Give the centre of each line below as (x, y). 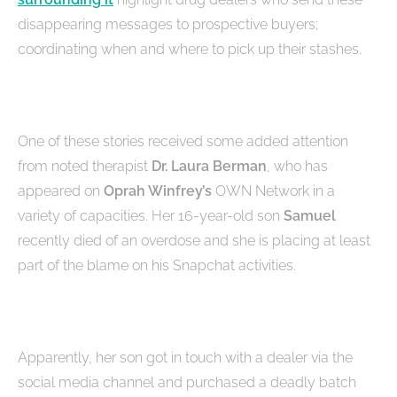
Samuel (310, 216)
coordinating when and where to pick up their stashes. (190, 50)
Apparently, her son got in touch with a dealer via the (185, 358)
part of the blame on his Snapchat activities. (157, 266)
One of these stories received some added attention (183, 142)
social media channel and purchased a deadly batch (187, 383)
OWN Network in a (275, 191)
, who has (297, 167)
